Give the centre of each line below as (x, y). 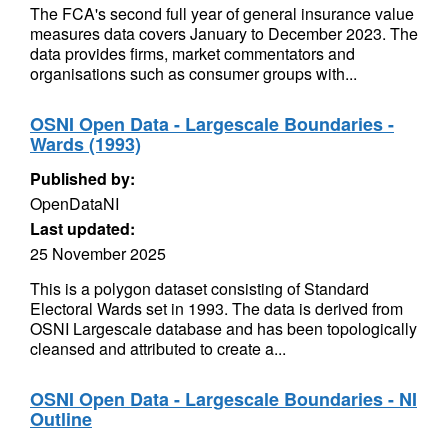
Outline (61, 419)
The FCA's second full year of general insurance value (222, 13)
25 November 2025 (98, 253)
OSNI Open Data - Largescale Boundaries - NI (223, 399)
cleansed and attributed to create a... (158, 348)
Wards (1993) (85, 144)
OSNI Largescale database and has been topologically (223, 328)
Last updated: (82, 228)
